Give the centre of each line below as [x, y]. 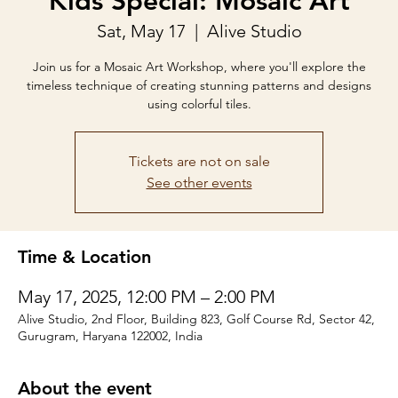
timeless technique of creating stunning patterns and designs [199, 85]
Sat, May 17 [141, 31]
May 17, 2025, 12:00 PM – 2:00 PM [147, 297]
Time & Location [84, 257]
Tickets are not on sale [199, 161]
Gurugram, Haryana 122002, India [110, 336]
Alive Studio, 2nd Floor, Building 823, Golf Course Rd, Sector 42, [196, 319]
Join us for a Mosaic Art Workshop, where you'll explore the [199, 67]
